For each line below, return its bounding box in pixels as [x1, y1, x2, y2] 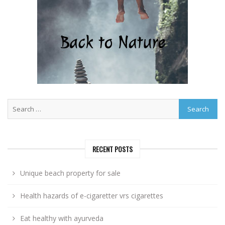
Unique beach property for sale [20, 168, 121, 178]
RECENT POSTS [92, 144, 133, 155]
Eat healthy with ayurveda [20, 213, 103, 223]
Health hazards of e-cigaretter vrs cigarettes [20, 191, 163, 201]
